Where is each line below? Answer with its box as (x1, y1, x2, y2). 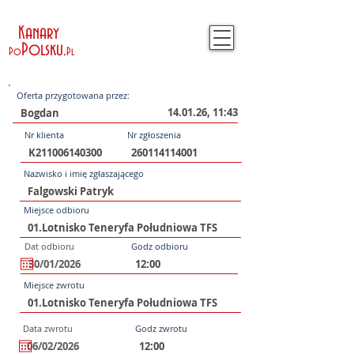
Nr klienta (24, 129, 64, 141)
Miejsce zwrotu (24, 279, 85, 291)
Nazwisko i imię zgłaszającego (24, 168, 144, 179)
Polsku (21, 40, 63, 60)
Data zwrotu (23, 322, 73, 334)
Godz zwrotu (135, 322, 187, 334)
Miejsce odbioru (24, 204, 89, 216)
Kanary (13, 24, 59, 43)
